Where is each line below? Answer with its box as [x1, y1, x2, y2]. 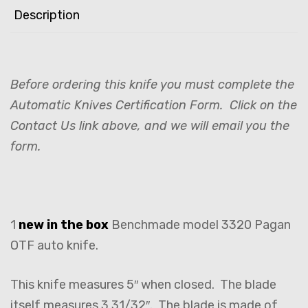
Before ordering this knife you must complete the [10, 76, 294, 92]
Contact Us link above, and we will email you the [10, 118, 289, 133]
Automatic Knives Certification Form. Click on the [10, 97, 297, 113]
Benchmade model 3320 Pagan [109, 217, 291, 232]
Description [14, 7, 80, 23]
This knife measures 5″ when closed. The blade [10, 276, 276, 292]
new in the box [19, 217, 109, 232]
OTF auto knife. [10, 237, 104, 253]
